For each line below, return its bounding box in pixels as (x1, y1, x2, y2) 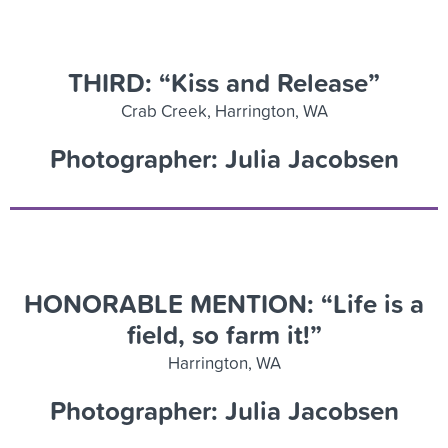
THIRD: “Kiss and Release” (68, 63, 380, 101)
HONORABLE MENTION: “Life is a (24, 284, 424, 322)
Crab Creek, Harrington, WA (120, 98, 328, 122)
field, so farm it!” (126, 315, 322, 353)
